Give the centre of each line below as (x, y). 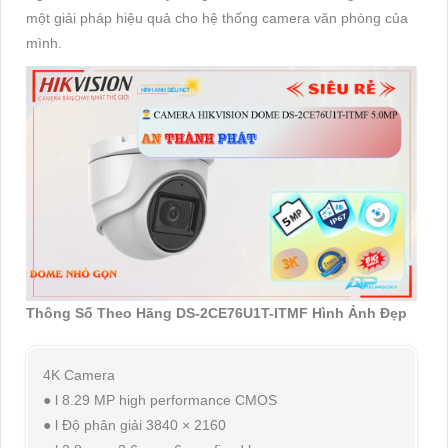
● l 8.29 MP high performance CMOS (160, 399)
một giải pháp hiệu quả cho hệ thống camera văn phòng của (217, 18)
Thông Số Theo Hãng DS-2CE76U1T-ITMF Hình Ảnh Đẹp (216, 312)
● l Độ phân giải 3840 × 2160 (134, 424)
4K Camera (79, 374)
